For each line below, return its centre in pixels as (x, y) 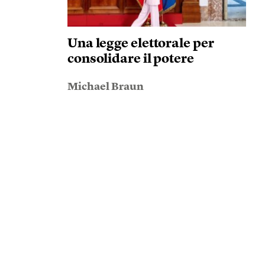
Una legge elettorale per (140, 44)
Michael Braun (105, 87)
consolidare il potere (130, 59)
